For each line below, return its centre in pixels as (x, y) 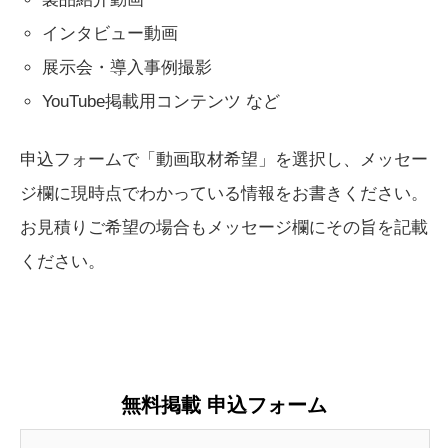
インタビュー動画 (110, 33)
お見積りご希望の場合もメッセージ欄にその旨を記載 (224, 227)
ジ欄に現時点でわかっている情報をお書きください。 (224, 193)
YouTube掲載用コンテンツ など (161, 101)
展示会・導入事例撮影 (127, 67)
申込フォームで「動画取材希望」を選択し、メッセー (224, 159)
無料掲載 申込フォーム (224, 405)
